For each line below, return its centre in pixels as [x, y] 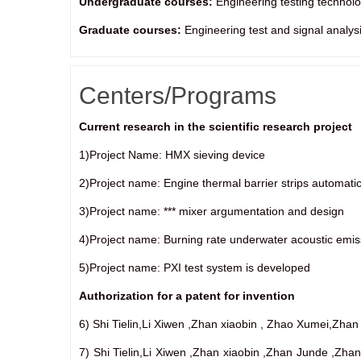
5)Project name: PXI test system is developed [195, 268]
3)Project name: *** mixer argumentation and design [212, 211]
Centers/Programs [178, 95]
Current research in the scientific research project [216, 127]
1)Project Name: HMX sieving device [172, 155]
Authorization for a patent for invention [187, 296]
